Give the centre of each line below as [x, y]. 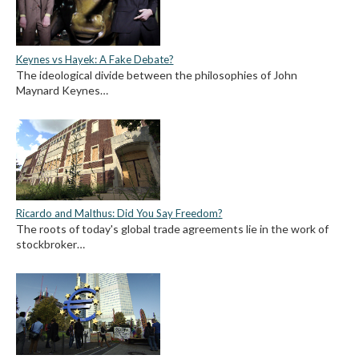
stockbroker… [50, 244]
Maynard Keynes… [62, 90]
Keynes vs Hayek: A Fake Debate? [95, 59]
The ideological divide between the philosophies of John [156, 75]
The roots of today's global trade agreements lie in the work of [172, 229]
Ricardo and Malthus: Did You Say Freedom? [119, 214]
